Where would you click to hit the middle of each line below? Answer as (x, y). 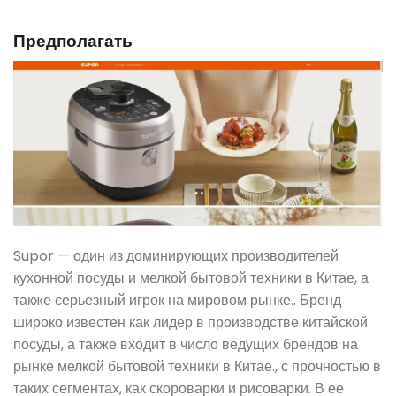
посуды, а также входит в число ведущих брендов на (186, 344)
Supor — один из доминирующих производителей (176, 255)
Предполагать (73, 41)
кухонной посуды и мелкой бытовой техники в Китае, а (191, 278)
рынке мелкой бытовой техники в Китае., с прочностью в (197, 366)
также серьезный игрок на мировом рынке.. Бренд (177, 300)
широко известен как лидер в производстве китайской (190, 322)
